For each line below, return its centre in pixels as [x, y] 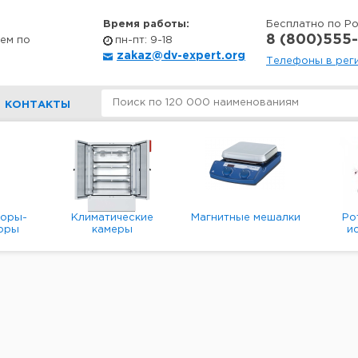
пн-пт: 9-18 [144, 40]
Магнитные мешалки [245, 218]
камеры [113, 230]
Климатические [113, 218]
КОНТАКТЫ [38, 105]
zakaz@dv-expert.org [181, 56]
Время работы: [146, 24]
